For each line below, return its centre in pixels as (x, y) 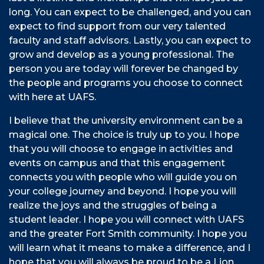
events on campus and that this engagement (117, 163)
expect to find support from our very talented (117, 27)
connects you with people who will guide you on (123, 177)
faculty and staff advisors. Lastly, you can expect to (130, 41)
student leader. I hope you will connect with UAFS (126, 220)
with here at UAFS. (52, 97)
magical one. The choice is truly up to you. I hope (124, 135)
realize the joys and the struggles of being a (113, 206)
